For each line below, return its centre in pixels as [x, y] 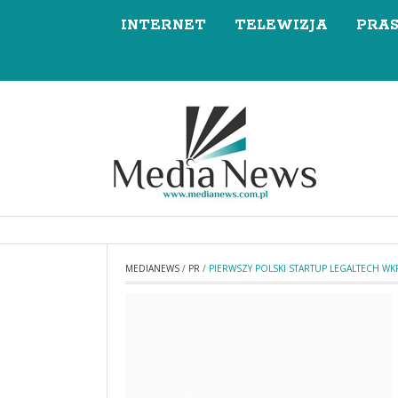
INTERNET [163, 25]
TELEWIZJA [281, 25]
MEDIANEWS [152, 268]
